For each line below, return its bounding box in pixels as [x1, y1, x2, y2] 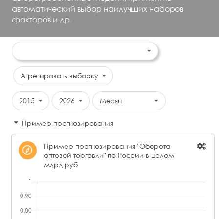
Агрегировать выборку [21, 70, 98, 80]
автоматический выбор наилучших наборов [12, 3, 183, 14]
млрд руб [44, 159, 78, 169]
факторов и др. [12, 14, 72, 24]
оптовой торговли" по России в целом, [44, 150, 176, 160]
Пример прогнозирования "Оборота [44, 141, 171, 151]
